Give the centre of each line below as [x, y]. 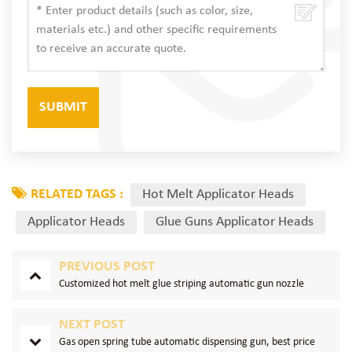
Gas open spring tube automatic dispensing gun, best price [187, 343]
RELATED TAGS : [77, 195]
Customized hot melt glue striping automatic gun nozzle [181, 284]
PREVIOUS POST [107, 267]
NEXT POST [92, 325]
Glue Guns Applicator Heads [235, 222]
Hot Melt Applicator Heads [218, 195]
